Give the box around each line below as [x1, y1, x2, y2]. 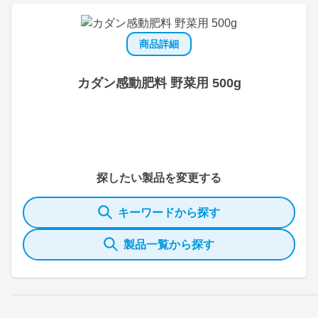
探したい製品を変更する [97, 171, 221, 184]
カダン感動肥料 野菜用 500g [77, 75, 241, 90]
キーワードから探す [118, 206, 220, 219]
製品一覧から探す [124, 238, 214, 251]
